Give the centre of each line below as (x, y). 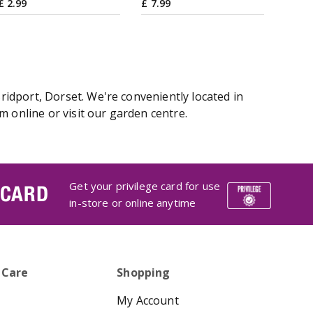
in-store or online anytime (133, 202)
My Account (148, 300)
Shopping (144, 272)
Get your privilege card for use (145, 185)
